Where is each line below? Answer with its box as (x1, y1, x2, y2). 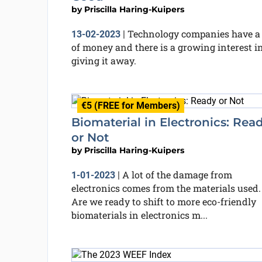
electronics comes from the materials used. (71, 181, 261, 194)
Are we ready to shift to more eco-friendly (71, 195, 256, 208)
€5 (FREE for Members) (81, 99, 180, 111)
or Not (71, 130, 109, 144)
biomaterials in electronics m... (71, 208, 208, 221)
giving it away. (71, 54, 136, 67)
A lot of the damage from (122, 168, 232, 181)
